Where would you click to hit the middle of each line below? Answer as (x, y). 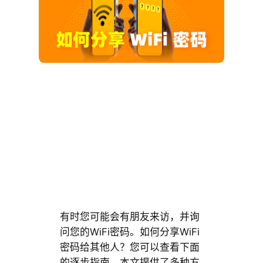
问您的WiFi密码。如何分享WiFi (129, 232)
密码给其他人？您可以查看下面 (129, 247)
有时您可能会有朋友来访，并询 (129, 217)
